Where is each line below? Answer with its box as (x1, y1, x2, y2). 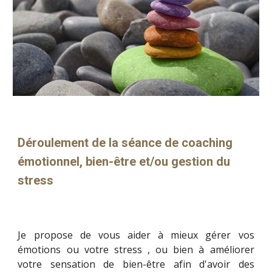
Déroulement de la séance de (18, 135, 182, 151)
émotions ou (18, 243, 84, 257)
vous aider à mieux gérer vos (90, 228, 254, 242)
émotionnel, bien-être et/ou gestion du (18, 154, 231, 169)
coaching (182, 135, 233, 151)
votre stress (84, 243, 142, 257)
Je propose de (18, 228, 91, 242)
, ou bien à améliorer (141, 243, 254, 257)
